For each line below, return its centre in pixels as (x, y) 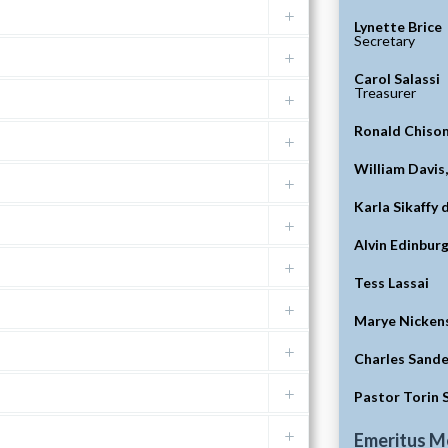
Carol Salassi (396, 79)
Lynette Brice (397, 27)
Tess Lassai (391, 283)
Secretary (384, 41)
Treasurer (384, 93)
